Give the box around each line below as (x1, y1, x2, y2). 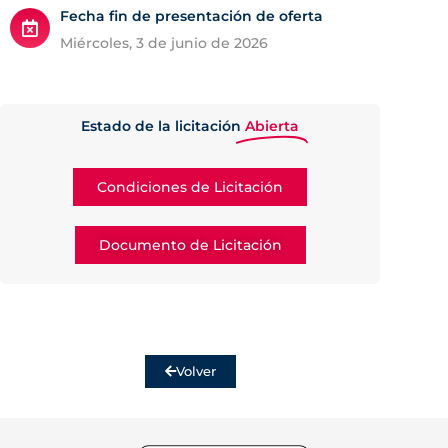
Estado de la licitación (81, 116, 241, 135)
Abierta (245, 116, 299, 135)
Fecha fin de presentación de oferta (60, 6, 323, 25)
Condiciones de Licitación (97, 177, 283, 196)
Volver (175, 362, 216, 379)
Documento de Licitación (98, 235, 282, 254)
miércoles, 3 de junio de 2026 (73, 33, 268, 52)
